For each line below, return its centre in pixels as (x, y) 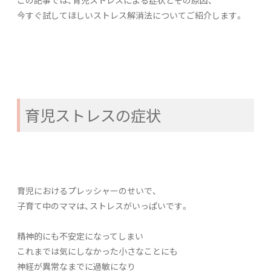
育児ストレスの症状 (93, 115)
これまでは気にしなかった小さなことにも (97, 251)
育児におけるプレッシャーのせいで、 (87, 190)
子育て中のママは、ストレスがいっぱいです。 (103, 205)
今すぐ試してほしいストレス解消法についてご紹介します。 (130, 15)
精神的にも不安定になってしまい (80, 236)
